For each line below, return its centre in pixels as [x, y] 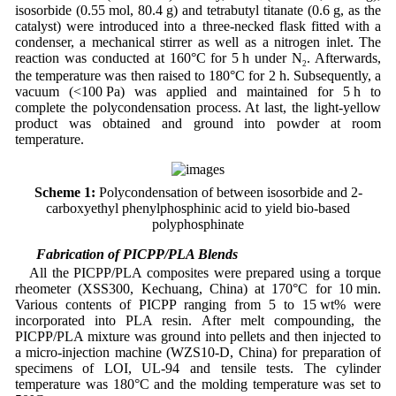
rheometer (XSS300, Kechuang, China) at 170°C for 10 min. [198, 289]
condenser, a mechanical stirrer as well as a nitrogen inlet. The [198, 42]
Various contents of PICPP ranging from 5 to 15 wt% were [198, 305]
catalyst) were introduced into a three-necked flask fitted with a [198, 27]
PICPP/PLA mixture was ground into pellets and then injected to [198, 337]
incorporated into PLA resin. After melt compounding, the [198, 321]
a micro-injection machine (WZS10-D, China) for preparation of [198, 353]
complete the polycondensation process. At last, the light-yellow [198, 108]
